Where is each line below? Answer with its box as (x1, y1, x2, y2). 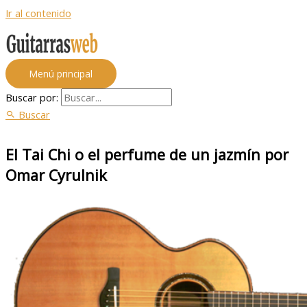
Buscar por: (5, 90, 58, 104)
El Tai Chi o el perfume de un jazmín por (5, 145, 288, 165)
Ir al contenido (5, 6, 71, 20)
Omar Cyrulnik (5, 165, 107, 186)
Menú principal (29, 66, 93, 80)
